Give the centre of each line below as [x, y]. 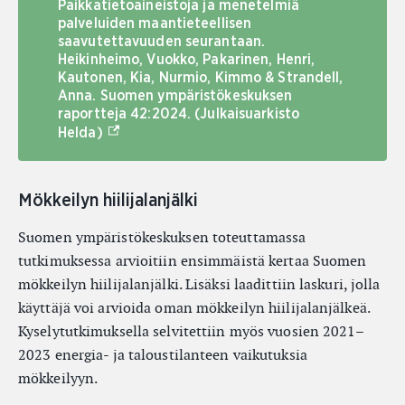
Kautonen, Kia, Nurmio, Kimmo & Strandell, [201, 78]
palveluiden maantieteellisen [155, 24]
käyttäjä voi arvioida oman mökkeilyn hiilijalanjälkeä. [194, 308]
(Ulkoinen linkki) [159, 131]
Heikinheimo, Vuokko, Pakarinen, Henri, [187, 60]
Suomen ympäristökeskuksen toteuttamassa [162, 237]
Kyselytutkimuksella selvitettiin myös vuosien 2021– [192, 331]
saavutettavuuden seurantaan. [162, 42]
